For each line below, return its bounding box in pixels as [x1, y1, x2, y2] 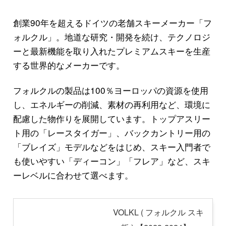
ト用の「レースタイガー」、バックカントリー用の [13, 126, 210, 139]
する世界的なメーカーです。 [13, 59, 125, 72]
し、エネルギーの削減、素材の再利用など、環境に [13, 98, 210, 111]
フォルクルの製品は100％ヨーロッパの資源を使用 [13, 84, 208, 97]
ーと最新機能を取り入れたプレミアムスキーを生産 [13, 44, 210, 58]
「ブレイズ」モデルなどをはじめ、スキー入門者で [13, 140, 210, 153]
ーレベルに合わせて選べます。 [13, 168, 133, 182]
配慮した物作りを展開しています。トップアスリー [13, 112, 210, 125]
